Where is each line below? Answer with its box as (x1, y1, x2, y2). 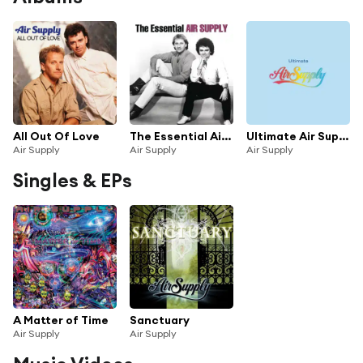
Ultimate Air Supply (339, 128, 348, 143)
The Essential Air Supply (221, 128, 231, 143)
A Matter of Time (13, 312, 109, 327)
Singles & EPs (13, 168, 132, 192)
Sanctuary (130, 312, 190, 327)
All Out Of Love (13, 128, 100, 143)
